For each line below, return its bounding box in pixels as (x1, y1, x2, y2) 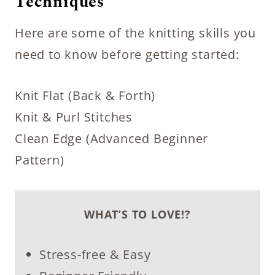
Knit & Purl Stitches (15, 109, 133, 125)
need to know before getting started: (15, 46, 239, 63)
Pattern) (15, 152, 64, 168)
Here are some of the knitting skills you (15, 25, 256, 41)
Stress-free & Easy (39, 246, 151, 263)
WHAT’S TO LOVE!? (84, 207, 191, 222)
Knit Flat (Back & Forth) (15, 87, 156, 104)
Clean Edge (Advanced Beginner (15, 130, 209, 147)
